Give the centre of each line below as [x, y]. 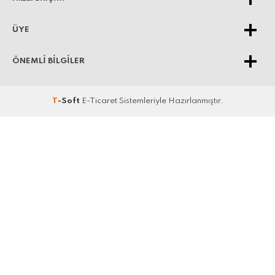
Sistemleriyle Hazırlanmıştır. [170, 101]
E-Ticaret [99, 101]
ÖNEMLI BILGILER [48, 61]
